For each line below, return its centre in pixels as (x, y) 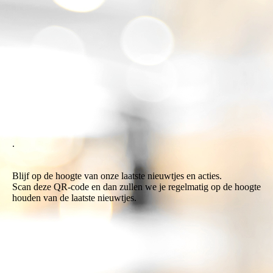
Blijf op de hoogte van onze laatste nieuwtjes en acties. (117, 175)
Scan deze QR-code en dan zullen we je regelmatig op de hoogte (136, 186)
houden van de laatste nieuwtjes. (74, 197)
